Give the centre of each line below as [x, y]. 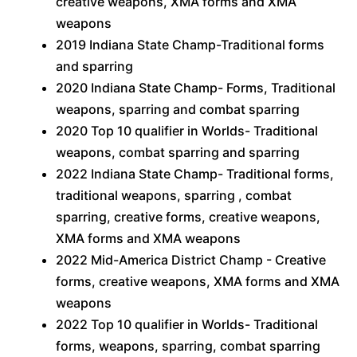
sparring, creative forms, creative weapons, [188, 217]
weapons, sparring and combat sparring [178, 109]
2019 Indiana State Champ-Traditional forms [190, 45]
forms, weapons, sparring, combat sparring [188, 346]
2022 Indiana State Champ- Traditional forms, [195, 174]
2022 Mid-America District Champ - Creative [191, 260]
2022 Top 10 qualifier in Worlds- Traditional [187, 324]
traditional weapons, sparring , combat [174, 195]
